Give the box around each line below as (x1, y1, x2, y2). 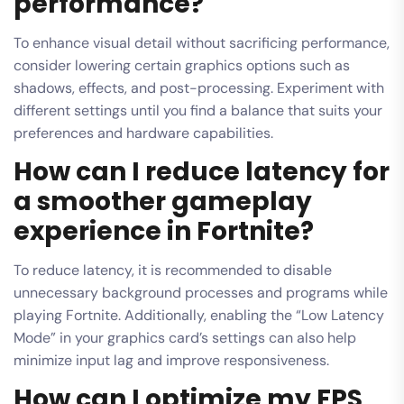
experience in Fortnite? (14, 213, 314, 249)
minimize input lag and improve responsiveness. (14, 350, 329, 370)
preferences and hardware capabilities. (14, 123, 273, 142)
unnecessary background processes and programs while (14, 282, 388, 302)
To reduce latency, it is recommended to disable (14, 260, 332, 280)
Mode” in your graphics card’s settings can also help (14, 327, 356, 347)
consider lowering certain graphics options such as (14, 55, 350, 75)
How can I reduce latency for (14, 153, 390, 189)
